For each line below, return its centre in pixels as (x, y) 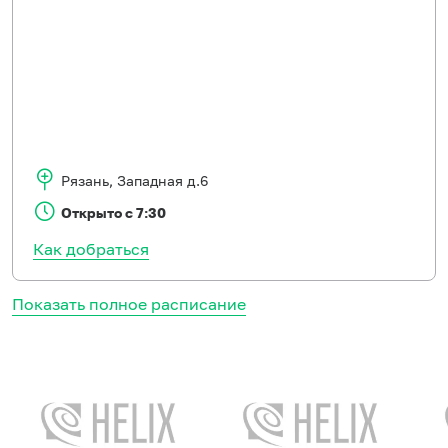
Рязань (85, 180)
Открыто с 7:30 (113, 212)
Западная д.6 (160, 180)
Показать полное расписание (129, 304)
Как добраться (91, 249)
